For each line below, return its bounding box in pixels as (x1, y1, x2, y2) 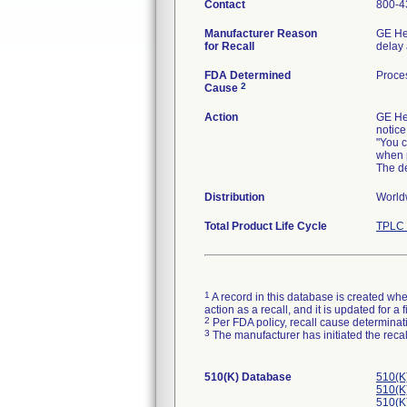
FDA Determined (204, 69, 291, 82)
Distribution (204, 191, 264, 203)
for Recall (204, 40, 254, 53)
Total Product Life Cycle (204, 220, 327, 233)
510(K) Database (204, 371, 292, 383)
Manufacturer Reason (204, 27, 317, 40)
